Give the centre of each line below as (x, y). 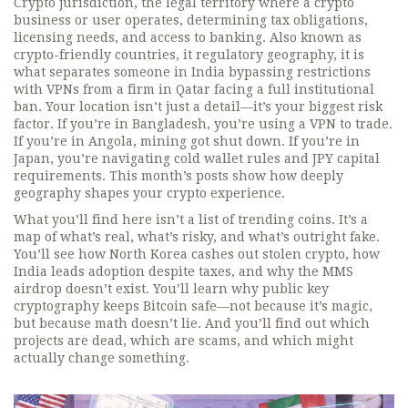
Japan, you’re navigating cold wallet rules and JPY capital (197, 158)
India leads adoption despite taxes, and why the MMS (184, 271)
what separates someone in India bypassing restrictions (192, 72)
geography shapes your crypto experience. (149, 193)
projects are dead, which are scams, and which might (184, 341)
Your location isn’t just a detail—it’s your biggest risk (212, 107)
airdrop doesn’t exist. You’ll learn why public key (171, 289)
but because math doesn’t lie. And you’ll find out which (192, 323)
